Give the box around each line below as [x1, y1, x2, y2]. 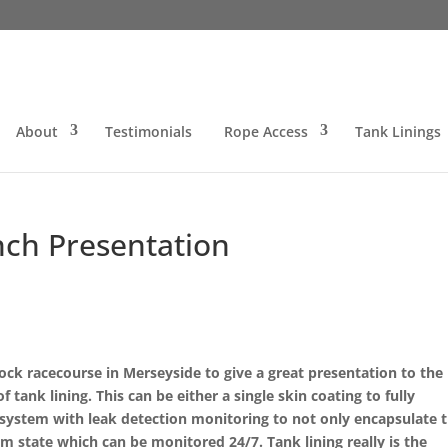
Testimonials [104, 122, 192, 141]
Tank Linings [354, 122, 441, 141]
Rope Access [223, 122, 308, 141]
